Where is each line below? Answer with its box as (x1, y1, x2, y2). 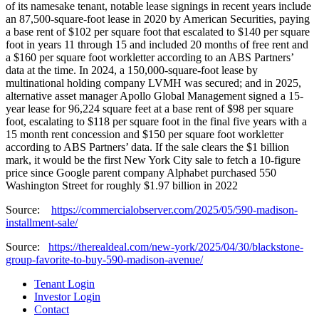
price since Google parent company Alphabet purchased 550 (6, 166, 276, 179)
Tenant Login (34, 277, 95, 290)
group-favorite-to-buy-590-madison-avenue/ (6, 253, 203, 266)
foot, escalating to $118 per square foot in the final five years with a (6, 115, 307, 127)
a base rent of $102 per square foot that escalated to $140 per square (6, 25, 310, 38)
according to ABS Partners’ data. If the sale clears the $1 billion (6, 140, 289, 153)
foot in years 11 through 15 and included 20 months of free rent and (6, 38, 308, 51)
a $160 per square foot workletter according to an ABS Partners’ (6, 51, 293, 63)
